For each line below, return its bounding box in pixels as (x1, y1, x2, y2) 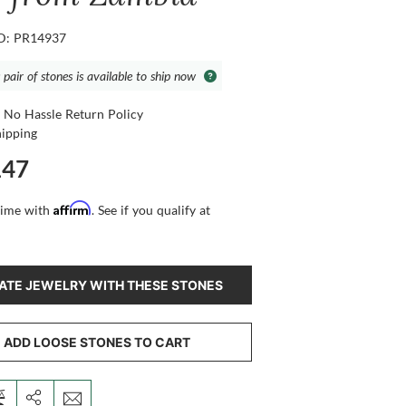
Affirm (53, 200, 92, 217)
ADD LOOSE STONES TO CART (4, 334, 191, 351)
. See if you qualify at (92, 202, 211, 218)
